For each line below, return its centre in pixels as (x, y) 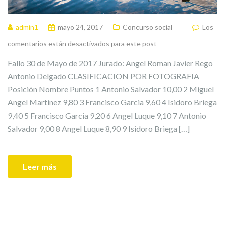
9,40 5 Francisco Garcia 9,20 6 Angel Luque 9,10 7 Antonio (107, 115)
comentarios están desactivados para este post (82, 43)
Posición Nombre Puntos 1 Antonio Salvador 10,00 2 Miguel (111, 89)
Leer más (40, 166)
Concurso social (147, 27)
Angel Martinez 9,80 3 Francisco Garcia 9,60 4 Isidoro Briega (112, 102)
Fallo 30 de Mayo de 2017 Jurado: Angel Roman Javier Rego (110, 63)
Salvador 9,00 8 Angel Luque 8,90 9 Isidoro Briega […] (99, 128)
